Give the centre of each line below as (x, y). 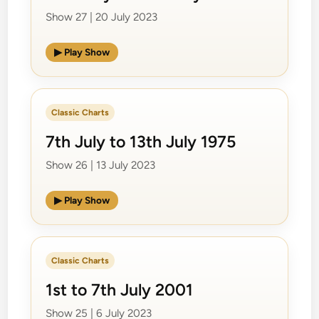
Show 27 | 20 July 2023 (102, 17)
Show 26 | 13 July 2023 (101, 165)
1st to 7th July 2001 (120, 289)
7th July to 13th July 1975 (141, 141)
